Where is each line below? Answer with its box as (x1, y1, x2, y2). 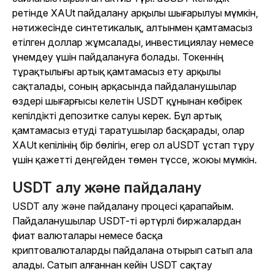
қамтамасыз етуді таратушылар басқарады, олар (12, 124, 245, 137)
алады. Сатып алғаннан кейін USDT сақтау (12, 259, 212, 272)
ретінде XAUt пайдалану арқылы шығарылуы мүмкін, (12, 7, 258, 20)
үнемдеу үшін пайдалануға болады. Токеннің (12, 51, 224, 64)
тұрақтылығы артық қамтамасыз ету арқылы (12, 65, 221, 78)
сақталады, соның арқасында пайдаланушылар (12, 80, 237, 93)
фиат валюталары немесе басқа (12, 229, 163, 242)
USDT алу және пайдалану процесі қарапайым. (12, 200, 234, 213)
